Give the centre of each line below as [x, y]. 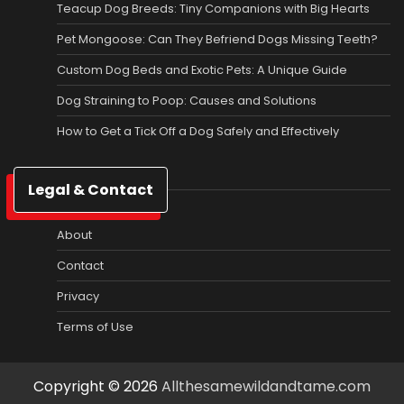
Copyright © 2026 [97, 386]
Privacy [78, 296]
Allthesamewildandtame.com [266, 386]
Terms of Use [95, 326]
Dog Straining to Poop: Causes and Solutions [187, 100]
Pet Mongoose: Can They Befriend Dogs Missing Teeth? [217, 39]
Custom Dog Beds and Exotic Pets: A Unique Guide [202, 69]
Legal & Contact [91, 189]
